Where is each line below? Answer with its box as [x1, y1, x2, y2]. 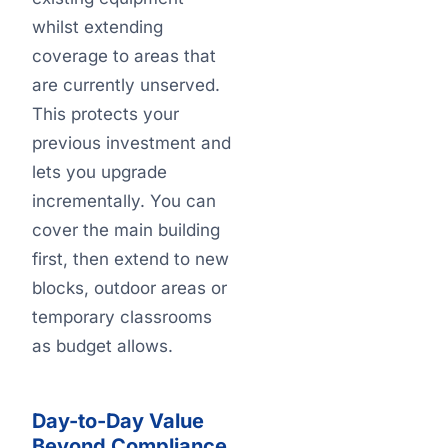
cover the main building [32, 220, 220, 240]
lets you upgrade [32, 162, 167, 182]
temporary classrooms [32, 307, 212, 327]
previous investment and [32, 133, 231, 153]
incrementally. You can [32, 191, 216, 211]
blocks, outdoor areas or [32, 278, 227, 298]
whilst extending [32, 17, 163, 37]
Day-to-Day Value [32, 409, 204, 433]
